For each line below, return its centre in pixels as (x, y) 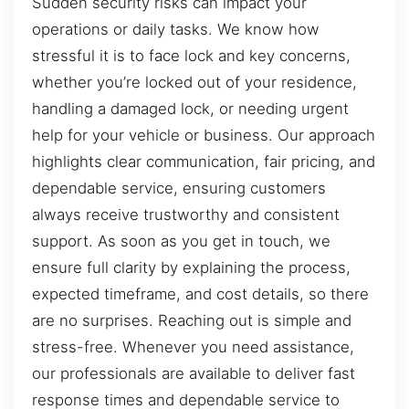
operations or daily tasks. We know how (176, 29)
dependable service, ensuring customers (179, 188)
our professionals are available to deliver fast (194, 373)
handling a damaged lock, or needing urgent (190, 108)
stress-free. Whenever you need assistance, (193, 346)
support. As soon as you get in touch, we (181, 241)
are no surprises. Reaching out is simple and (192, 320)
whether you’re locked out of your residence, (194, 82)
